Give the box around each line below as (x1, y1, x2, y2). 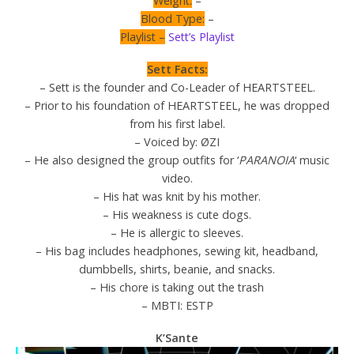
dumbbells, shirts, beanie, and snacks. (79, 261, 275, 277)
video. (161, 170, 193, 186)
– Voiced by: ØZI (134, 134, 220, 149)
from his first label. (129, 115, 225, 131)
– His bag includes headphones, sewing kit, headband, (36, 243, 318, 258)
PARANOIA (239, 152, 295, 168)
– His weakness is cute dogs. (103, 206, 251, 222)
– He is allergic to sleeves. (111, 224, 243, 240)
